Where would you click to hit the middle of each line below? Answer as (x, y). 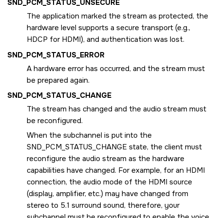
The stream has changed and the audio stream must (117, 109)
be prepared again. (58, 80)
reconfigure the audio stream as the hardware (106, 159)
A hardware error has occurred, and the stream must (116, 68)
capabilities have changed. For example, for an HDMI (116, 171)
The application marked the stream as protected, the (118, 16)
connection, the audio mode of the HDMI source (109, 182)
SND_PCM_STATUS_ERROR (56, 55)
